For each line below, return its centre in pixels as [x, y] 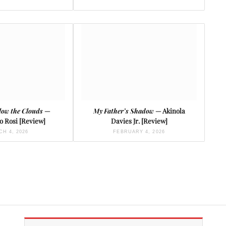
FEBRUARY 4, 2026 [139, 132]
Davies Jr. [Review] [139, 121]
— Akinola [169, 111]
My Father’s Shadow [123, 111]
